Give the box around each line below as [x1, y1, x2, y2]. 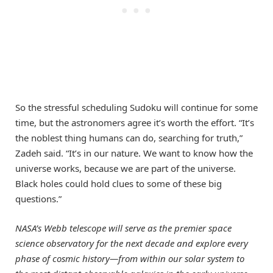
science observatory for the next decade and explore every [15, 236, 248, 249]
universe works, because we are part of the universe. [15, 161, 236, 174]
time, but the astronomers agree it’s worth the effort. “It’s [15, 116, 254, 129]
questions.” [15, 192, 62, 205]
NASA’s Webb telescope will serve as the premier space [15, 221, 232, 234]
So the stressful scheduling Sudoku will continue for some [15, 101, 258, 113]
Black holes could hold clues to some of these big [15, 177, 222, 190]
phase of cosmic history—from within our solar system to [15, 252, 244, 264]
